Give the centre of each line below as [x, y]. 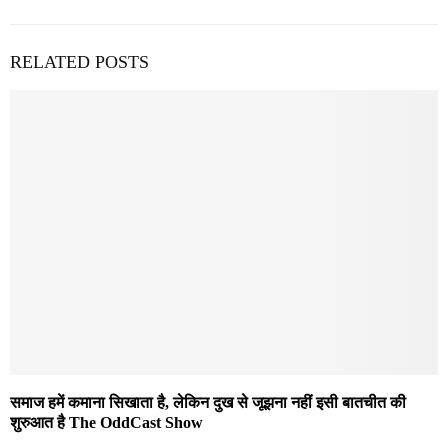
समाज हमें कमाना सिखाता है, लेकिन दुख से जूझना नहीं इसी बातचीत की [208, 403]
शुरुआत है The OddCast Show [106, 423]
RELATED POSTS [79, 61]
